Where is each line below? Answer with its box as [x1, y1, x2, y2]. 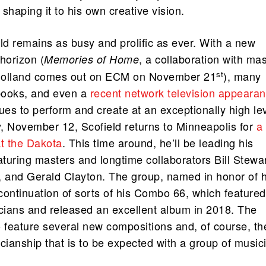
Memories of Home [44, 52, 140, 67]
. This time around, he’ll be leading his [62, 135, 254, 151]
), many [223, 68, 261, 84]
